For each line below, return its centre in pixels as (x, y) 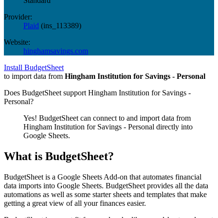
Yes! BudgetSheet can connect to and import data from (107, 118)
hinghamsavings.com (56, 51)
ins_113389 (61, 25)
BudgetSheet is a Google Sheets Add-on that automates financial (103, 177)
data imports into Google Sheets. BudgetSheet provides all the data (106, 185)
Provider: (18, 17)
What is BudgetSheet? (59, 156)
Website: (17, 42)
